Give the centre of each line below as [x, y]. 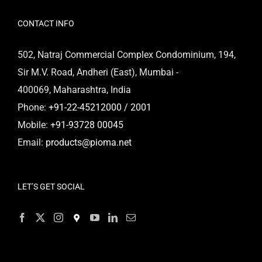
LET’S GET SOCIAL [51, 186]
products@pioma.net [89, 142]
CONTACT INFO [46, 23]
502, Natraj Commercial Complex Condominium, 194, [127, 54]
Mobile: [34, 125]
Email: [32, 142]
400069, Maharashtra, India [74, 89]
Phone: [33, 107]
